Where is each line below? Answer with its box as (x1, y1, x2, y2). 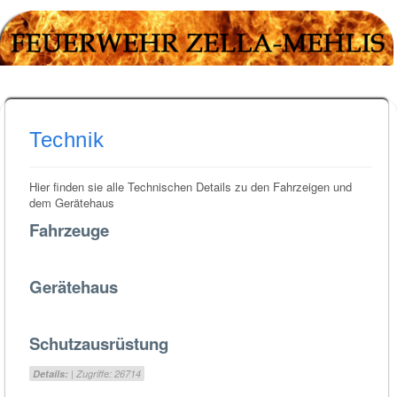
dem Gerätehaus (29, 194, 114, 211)
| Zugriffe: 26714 (68, 367, 141, 380)
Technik (29, 128, 105, 152)
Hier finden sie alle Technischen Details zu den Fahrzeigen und (29, 178, 352, 195)
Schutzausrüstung (29, 331, 168, 355)
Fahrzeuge (29, 218, 109, 242)
